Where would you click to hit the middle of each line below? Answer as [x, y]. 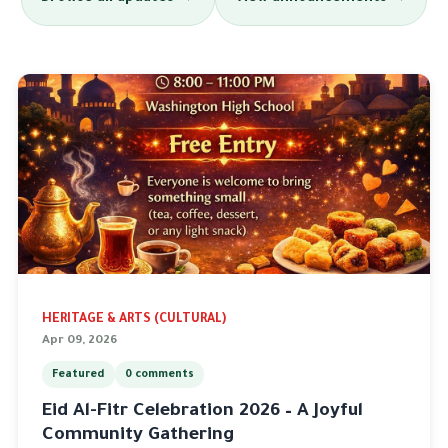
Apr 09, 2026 [79, 340]
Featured [78, 374]
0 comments [160, 374]
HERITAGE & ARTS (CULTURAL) [133, 319]
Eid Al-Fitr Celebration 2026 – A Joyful [202, 412]
